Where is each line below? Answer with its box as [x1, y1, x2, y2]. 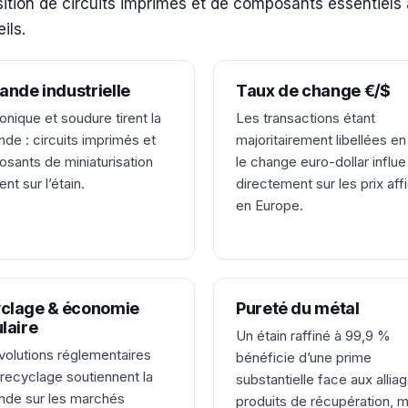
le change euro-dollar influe [236, 153, 406, 171]
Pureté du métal [236, 299, 360, 319]
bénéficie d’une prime [236, 349, 372, 367]
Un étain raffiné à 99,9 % [236, 327, 391, 345]
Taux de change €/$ [236, 81, 391, 101]
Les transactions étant [236, 109, 375, 127]
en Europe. [236, 197, 303, 215]
